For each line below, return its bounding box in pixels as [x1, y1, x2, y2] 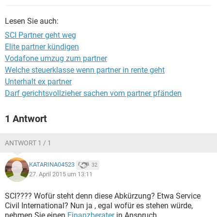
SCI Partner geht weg [5, 31, 76, 40]
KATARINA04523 [29, 161, 75, 169]
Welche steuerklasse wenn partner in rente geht [5, 65, 165, 75]
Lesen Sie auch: [5, 16, 59, 26]
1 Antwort [5, 113, 47, 124]
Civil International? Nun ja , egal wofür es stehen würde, [5, 201, 193, 210]
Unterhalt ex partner [5, 77, 72, 86]
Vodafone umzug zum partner [5, 54, 107, 63]
